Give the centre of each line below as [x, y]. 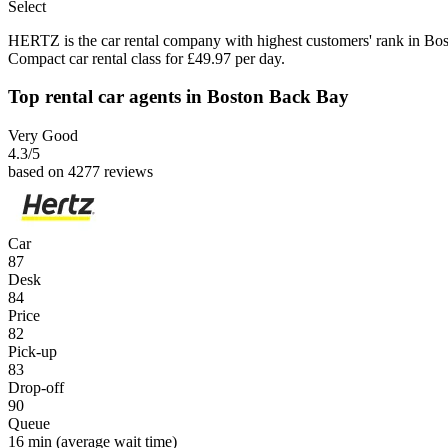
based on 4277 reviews [80, 172]
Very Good [43, 136]
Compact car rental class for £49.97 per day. [146, 58]
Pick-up [32, 352]
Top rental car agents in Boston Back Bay [178, 97]
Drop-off [36, 388]
